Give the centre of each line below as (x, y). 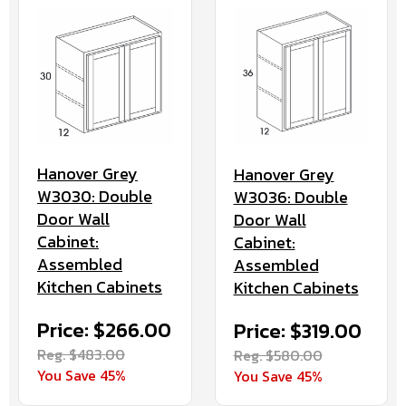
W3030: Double (95, 196)
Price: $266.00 (104, 330)
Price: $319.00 (297, 331)
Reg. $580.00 (278, 355)
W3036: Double (290, 197)
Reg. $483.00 (81, 354)
